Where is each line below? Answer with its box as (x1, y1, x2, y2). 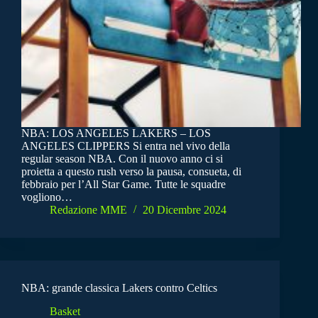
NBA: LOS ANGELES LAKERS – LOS (21, 127, 211, 140)
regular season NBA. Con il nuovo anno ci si (21, 153, 223, 165)
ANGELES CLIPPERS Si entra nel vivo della (21, 140, 230, 153)
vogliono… (21, 191, 72, 204)
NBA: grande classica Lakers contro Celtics (21, 282, 217, 295)
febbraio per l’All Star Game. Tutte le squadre (21, 178, 226, 191)
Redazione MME (50, 204, 127, 216)
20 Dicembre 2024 (143, 204, 226, 216)
